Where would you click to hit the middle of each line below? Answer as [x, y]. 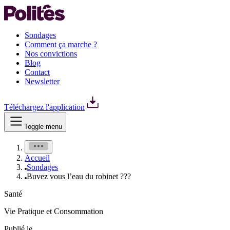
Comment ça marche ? [61, 44]
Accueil [37, 158]
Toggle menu [43, 127]
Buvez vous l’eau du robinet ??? [79, 176]
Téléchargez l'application [44, 107]
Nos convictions [51, 54]
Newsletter [42, 81]
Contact [37, 72]
